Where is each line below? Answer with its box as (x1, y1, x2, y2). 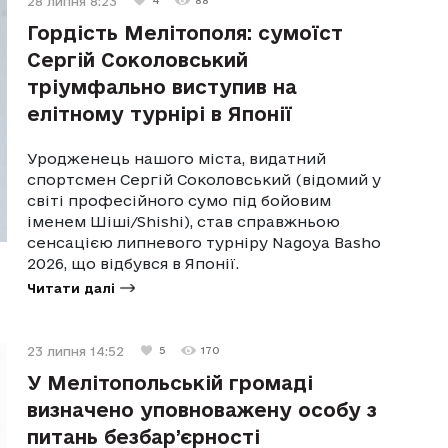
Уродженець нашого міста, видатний (27, 149, 327, 167)
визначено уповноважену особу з (27, 398, 378, 421)
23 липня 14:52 (27, 343, 125, 358)
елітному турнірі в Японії (27, 102, 293, 125)
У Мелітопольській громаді (27, 371, 314, 394)
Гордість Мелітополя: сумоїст (27, 21, 344, 44)
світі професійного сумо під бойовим (27, 191, 332, 209)
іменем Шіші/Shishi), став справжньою (27, 212, 341, 230)
